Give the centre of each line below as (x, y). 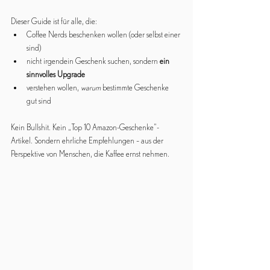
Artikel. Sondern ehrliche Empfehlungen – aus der (88, 140)
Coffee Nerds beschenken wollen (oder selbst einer (104, 34)
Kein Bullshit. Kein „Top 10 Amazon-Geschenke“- (85, 127)
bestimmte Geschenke (136, 87)
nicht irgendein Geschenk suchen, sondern (93, 61)
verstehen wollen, (54, 87)
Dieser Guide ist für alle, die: (54, 21)
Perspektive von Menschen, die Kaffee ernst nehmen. (90, 154)
